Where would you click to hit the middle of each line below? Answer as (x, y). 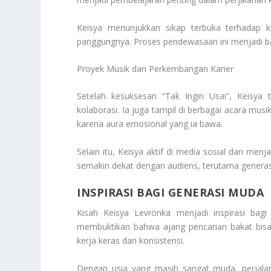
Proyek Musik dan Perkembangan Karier (155, 69)
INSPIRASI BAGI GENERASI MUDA (171, 193)
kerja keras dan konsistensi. (131, 241)
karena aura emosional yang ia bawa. (150, 124)
